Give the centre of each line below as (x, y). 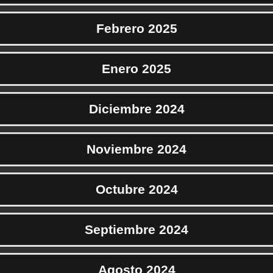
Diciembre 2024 (136, 109)
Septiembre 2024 (136, 230)
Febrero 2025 (136, 29)
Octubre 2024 (136, 190)
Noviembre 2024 (136, 149)
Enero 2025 (136, 69)
